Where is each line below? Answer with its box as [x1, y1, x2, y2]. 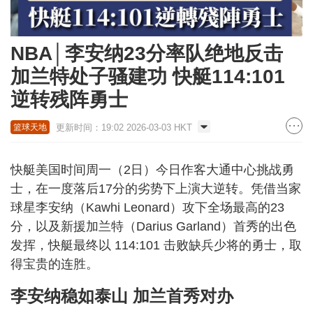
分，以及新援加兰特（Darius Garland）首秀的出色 [10, 219, 296, 233]
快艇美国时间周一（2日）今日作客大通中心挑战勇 [10, 162, 294, 177]
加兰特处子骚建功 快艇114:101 [10, 65, 285, 87]
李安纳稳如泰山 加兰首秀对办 [10, 286, 233, 305]
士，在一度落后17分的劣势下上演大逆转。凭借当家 [10, 181, 301, 196]
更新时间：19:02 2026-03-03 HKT [56, 122, 192, 133]
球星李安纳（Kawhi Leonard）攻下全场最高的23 [10, 200, 284, 214]
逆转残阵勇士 [10, 88, 133, 110]
